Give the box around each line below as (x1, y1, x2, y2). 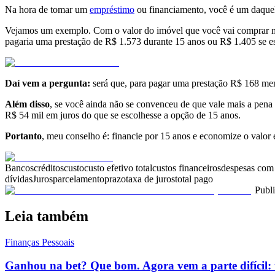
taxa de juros (126, 173, 175, 184)
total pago (175, 173, 213, 184)
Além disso (5, 98, 50, 109)
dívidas (5, 173, 33, 184)
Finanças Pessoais (5, 236, 74, 247)
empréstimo (90, 4, 134, 15)
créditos (34, 162, 64, 173)
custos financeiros (152, 162, 221, 173)
